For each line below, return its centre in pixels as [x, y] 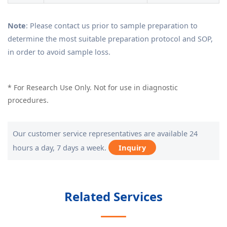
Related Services [113, 197]
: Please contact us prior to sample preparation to [112, 26]
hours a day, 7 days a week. [61, 148]
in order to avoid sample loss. [59, 52]
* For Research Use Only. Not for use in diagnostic [93, 88]
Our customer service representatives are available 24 [105, 134]
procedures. [28, 100]
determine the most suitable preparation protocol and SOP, [110, 39]
